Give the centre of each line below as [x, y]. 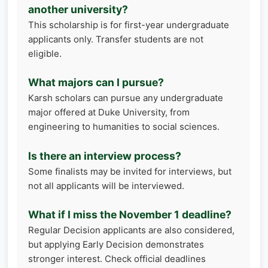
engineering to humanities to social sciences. [124, 127]
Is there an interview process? [105, 156]
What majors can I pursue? [96, 82]
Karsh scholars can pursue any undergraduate [126, 98]
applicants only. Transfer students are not [116, 39]
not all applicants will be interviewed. [106, 185]
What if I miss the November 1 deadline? [130, 214]
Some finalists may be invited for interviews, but [130, 171]
